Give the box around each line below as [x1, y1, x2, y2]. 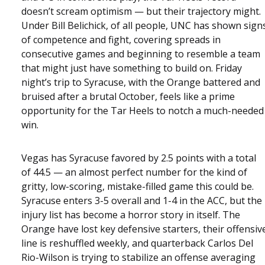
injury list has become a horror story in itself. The [21, 208, 240, 221]
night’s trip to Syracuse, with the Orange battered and [21, 75, 260, 89]
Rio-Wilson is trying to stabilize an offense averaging [21, 250, 256, 264]
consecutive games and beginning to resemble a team [21, 47, 260, 60]
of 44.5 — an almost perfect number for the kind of [21, 165, 247, 179]
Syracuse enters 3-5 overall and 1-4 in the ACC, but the [21, 193, 262, 207]
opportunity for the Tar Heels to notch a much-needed [21, 104, 264, 117]
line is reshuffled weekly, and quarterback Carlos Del [21, 236, 253, 250]
